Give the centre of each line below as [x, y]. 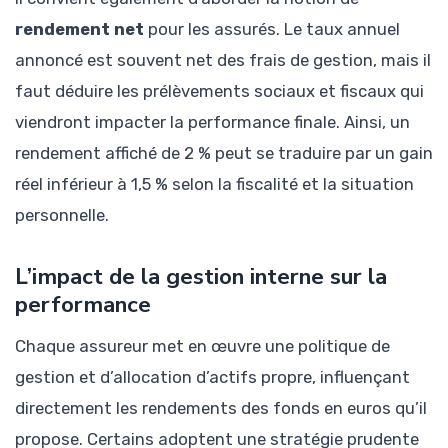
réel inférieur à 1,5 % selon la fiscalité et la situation [214, 183]
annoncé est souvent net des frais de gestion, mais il [223, 59]
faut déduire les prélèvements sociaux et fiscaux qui [219, 90]
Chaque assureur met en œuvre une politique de [202, 346]
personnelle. [62, 214]
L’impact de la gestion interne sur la [201, 276]
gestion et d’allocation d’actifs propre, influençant [212, 377]
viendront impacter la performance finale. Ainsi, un [212, 121]
